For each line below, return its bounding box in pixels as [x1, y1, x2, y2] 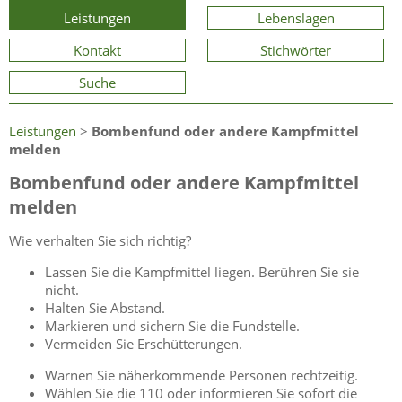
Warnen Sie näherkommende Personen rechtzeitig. [45, 365, 358, 384]
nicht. [45, 281, 79, 300]
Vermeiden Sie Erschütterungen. [45, 335, 242, 354]
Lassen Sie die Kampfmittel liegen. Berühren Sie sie [45, 263, 359, 282]
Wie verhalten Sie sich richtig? [9, 232, 191, 250]
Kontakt [73, 41, 121, 60]
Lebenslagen [257, 9, 335, 28]
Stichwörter [260, 41, 332, 60]
